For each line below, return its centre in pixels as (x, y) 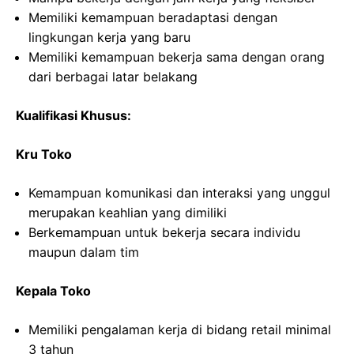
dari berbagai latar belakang (113, 77)
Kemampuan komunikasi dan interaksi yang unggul (179, 193)
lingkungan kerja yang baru (109, 38)
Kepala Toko (53, 291)
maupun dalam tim (84, 252)
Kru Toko (44, 154)
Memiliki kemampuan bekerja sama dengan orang (177, 57)
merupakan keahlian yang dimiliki (128, 213)
